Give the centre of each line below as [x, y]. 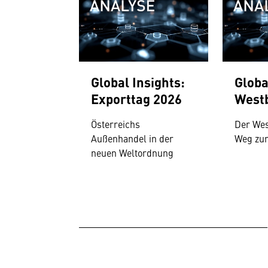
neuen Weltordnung [132, 153]
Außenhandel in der [132, 138]
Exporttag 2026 [136, 99]
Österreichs [115, 124]
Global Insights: [138, 82]
